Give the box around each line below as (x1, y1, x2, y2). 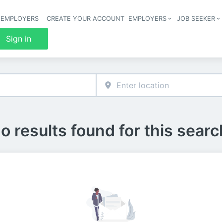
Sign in (6, 34, 32, 44)
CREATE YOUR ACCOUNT (47, 15, 125, 22)
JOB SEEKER (177, 15, 216, 22)
